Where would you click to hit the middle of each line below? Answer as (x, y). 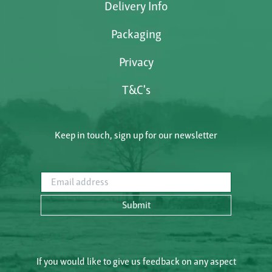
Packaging (136, 34)
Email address (69, 178)
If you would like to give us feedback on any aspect (136, 261)
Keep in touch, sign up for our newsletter (136, 135)
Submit (136, 205)
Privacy (136, 62)
